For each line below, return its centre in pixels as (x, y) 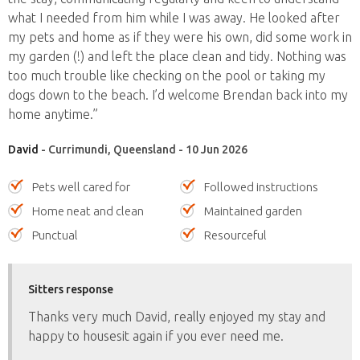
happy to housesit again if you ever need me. (156, 336)
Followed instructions (261, 187)
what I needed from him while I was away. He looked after (174, 18)
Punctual (55, 235)
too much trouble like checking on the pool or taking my (167, 76)
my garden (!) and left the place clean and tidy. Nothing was (177, 56)
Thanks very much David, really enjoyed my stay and (177, 317)
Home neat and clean (88, 211)
